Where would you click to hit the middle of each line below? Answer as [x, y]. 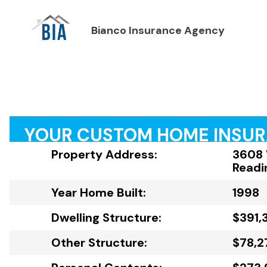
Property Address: [104, 155]
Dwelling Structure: [106, 218]
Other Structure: [99, 243]
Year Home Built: [99, 193]
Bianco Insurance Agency [158, 31]
